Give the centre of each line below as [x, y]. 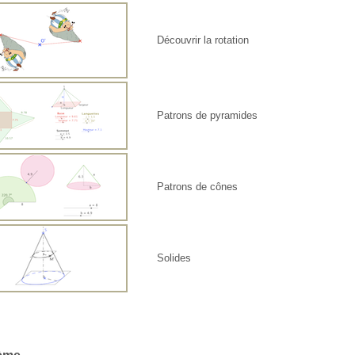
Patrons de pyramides [208, 116]
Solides [174, 258]
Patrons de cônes [198, 187]
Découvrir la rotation [203, 40]
